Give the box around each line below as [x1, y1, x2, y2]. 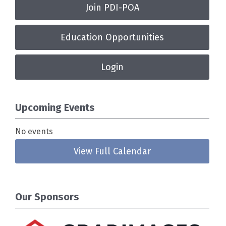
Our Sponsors [15, 191, 79, 203]
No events [15, 127, 53, 136]
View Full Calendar [74, 146, 151, 157]
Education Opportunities [61, 32, 164, 43]
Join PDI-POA [85, 2, 139, 13]
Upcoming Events [15, 101, 95, 114]
